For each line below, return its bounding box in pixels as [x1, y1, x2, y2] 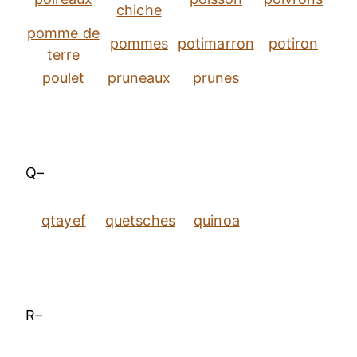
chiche [116, 2, 162, 19]
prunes [192, 69, 240, 87]
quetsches [105, 212, 175, 229]
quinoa [194, 212, 240, 229]
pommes [109, 35, 169, 53]
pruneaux [107, 69, 171, 87]
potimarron [178, 35, 254, 53]
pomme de [27, 25, 100, 42]
